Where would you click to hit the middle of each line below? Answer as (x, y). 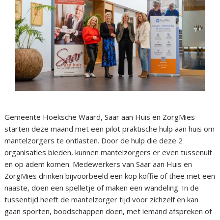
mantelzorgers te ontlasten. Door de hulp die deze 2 (94, 141)
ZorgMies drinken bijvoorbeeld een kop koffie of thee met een (110, 176)
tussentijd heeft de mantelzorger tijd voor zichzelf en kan (102, 200)
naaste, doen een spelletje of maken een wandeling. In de (102, 188)
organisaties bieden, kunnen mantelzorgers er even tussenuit (109, 152)
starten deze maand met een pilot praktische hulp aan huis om (110, 129)
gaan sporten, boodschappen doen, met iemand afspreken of (108, 211)
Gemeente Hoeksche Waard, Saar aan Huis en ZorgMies (100, 117)
